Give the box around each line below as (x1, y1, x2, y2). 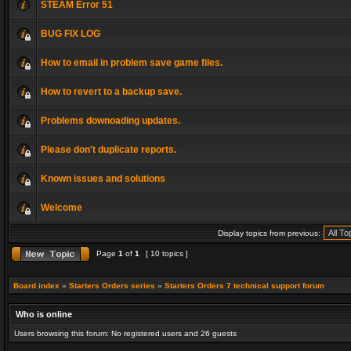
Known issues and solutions (41, 173, 165, 184)
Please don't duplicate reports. (41, 144, 176, 155)
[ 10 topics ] (143, 249, 190, 258)
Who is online (16, 309, 72, 319)
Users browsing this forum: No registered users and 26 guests (14, 329, 237, 338)
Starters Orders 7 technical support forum (165, 281, 324, 290)
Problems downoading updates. (41, 115, 180, 126)
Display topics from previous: (217, 229, 320, 237)
